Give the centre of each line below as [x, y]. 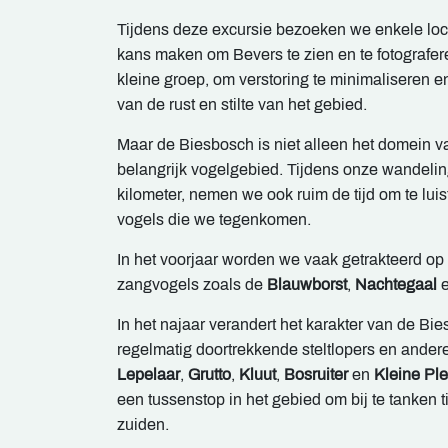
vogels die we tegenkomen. [216, 220]
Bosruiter [316, 375]
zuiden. [143, 425]
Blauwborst [307, 285]
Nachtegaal [398, 285]
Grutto [209, 375]
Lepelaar [148, 375]
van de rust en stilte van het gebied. [242, 105]
